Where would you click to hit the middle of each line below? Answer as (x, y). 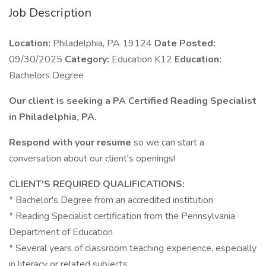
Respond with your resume (71, 142)
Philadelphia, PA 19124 (102, 43)
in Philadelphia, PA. (53, 117)
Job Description (50, 13)
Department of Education (61, 232)
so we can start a (169, 142)
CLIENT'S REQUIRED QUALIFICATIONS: (97, 184)
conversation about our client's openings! (92, 159)
